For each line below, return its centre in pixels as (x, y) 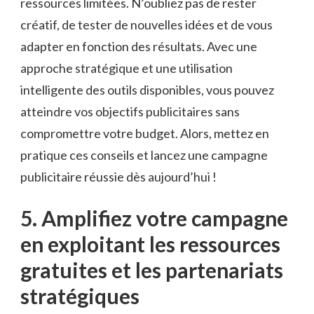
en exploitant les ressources (150, 244)
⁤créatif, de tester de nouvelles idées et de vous (146, 24)
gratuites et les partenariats (152, 269)
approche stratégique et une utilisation (127, 68)
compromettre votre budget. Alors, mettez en (145, 133)
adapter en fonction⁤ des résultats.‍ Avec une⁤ (139, 46)
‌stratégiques (80, 295)
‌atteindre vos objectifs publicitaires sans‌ (130, 111)
